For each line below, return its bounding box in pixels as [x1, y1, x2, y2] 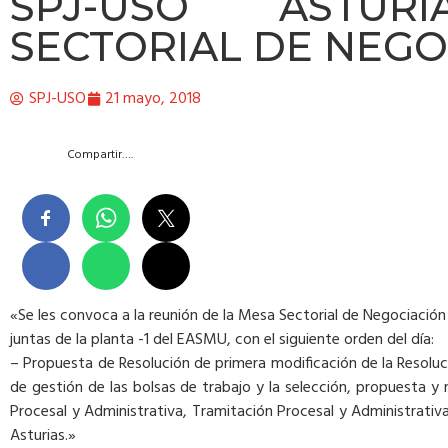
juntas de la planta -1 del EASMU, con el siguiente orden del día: [10, 327, 434, 354]
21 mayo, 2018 [105, 86, 201, 113]
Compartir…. [67, 144, 133, 165]
